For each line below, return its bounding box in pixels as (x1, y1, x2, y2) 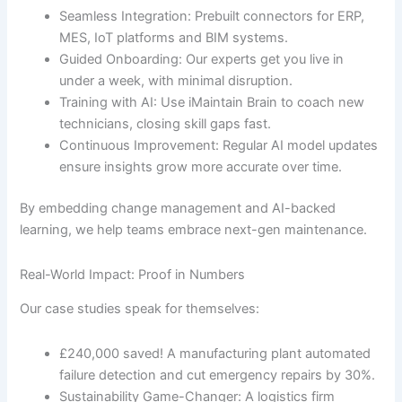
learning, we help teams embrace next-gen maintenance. (20, 222, 368, 239)
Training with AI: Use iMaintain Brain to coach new (59, 94, 365, 111)
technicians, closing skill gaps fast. (59, 116, 272, 133)
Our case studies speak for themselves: (20, 301, 260, 318)
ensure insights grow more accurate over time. (59, 159, 343, 176)
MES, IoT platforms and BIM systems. (59, 30, 289, 47)
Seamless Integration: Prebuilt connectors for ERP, (59, 8, 365, 25)
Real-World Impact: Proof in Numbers (20, 266, 246, 283)
